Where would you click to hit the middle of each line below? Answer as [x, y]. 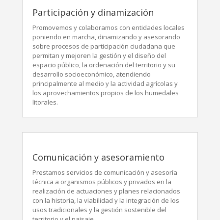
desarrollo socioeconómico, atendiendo [91, 74]
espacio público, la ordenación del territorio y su [104, 65]
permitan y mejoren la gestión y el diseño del [99, 55]
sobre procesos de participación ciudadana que [104, 46]
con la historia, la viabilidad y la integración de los [106, 200]
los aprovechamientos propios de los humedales [105, 93]
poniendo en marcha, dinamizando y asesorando [106, 37]
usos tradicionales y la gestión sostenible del [99, 210]
